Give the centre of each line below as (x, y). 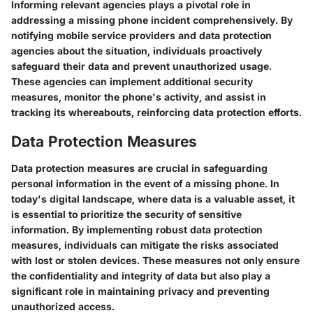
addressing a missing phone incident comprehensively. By (152, 20)
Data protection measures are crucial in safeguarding (139, 168)
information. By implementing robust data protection (137, 229)
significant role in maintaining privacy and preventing (140, 291)
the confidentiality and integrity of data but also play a (141, 275)
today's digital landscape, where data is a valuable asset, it (153, 198)
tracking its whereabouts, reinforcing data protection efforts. (156, 112)
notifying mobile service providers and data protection (141, 36)
